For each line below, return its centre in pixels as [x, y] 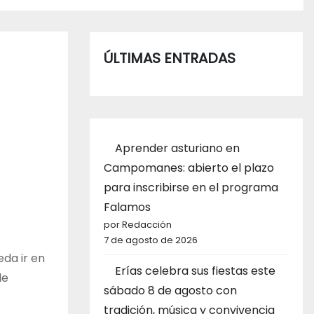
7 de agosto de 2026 [151, 240]
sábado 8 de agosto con [170, 291]
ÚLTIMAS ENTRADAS [170, 59]
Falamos [127, 207]
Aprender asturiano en [177, 149]
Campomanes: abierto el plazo [189, 168]
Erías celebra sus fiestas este [195, 271]
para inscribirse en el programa [191, 188]
